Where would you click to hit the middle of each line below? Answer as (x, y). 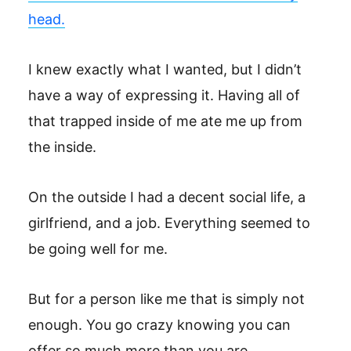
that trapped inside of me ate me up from (165, 121)
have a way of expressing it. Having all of (164, 95)
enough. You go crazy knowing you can (159, 325)
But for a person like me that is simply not (166, 299)
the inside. (62, 147)
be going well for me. (98, 249)
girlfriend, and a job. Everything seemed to (169, 223)
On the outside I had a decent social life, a (167, 197)
